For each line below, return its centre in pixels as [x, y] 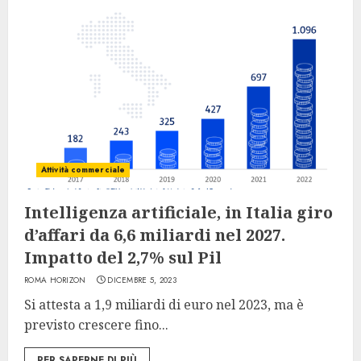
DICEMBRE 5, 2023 [142, 280]
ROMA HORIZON [55, 280]
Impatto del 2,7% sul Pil [123, 257]
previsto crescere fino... [96, 325]
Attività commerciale [83, 170]
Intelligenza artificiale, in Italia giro [178, 212]
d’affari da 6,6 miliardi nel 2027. [155, 235]
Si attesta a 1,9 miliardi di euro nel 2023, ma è [164, 305]
